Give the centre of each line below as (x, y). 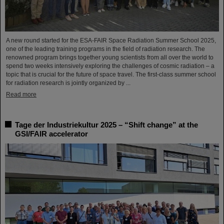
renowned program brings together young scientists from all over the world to (110, 58)
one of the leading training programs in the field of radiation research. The (105, 49)
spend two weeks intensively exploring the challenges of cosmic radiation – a (110, 66)
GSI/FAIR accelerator (51, 134)
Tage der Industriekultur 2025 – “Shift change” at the (106, 125)
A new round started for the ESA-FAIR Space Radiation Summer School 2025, (111, 41)
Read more (21, 95)
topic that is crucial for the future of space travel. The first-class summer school (111, 75)
